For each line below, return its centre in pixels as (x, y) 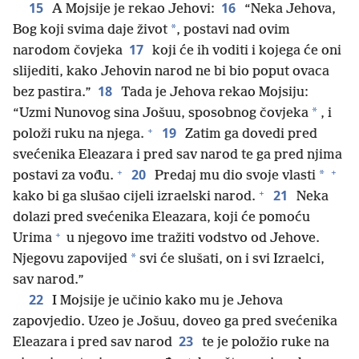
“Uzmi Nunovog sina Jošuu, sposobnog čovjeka (161, 114)
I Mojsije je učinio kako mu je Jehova (166, 301)
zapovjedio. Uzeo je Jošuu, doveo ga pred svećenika (175, 322)
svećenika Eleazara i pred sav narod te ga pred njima (177, 155)
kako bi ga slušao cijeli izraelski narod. (134, 197)
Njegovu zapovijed (70, 260)
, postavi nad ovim (233, 30)
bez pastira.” (52, 93)
